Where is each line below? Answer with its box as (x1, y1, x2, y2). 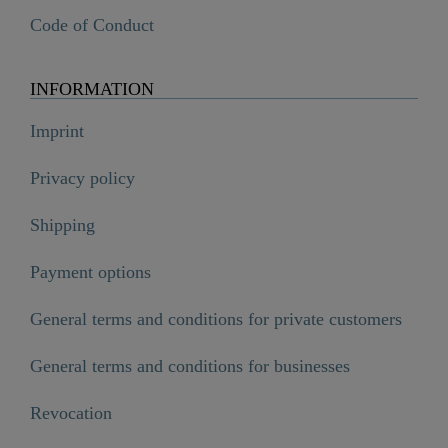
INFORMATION (30, 79, 154, 100)
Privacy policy (30, 168, 135, 189)
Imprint (30, 121, 84, 142)
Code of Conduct (30, 15, 154, 36)
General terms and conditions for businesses (30, 356, 350, 377)
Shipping (30, 215, 95, 236)
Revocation (30, 403, 112, 424)
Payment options (30, 262, 151, 283)
